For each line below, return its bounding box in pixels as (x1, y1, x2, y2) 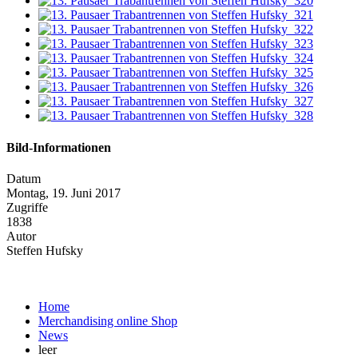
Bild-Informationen (6, 140, 111, 154)
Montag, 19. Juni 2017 (6, 185, 121, 200)
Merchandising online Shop (38, 313, 177, 328)
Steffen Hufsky (6, 243, 83, 257)
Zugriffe (6, 200, 48, 214)
